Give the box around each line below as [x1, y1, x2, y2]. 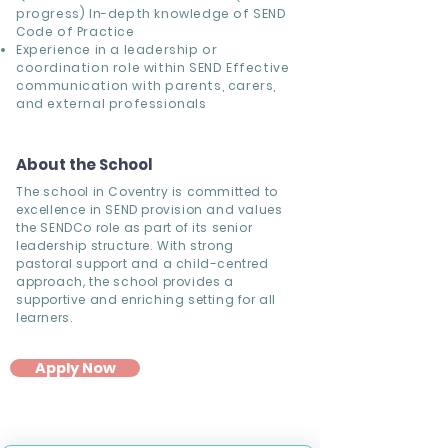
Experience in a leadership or [16, 41, 218, 58]
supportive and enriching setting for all [16, 291, 277, 308]
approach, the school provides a [16, 273, 234, 290]
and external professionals [16, 95, 207, 112]
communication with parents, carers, [16, 77, 277, 94]
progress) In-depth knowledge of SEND [16, 5, 287, 22]
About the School [16, 154, 152, 175]
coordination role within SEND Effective [16, 59, 290, 76]
